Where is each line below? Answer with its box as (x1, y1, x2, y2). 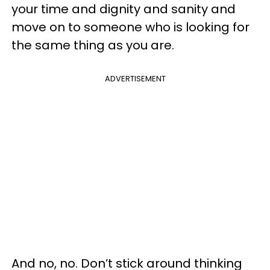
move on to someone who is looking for (11, 19, 250, 36)
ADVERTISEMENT (104, 73, 166, 84)
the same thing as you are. (11, 37, 174, 54)
